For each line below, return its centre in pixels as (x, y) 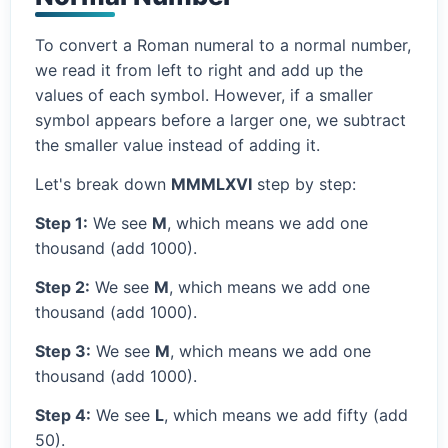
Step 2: (62, 287)
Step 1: (61, 223)
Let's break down (103, 184)
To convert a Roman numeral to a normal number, (223, 45)
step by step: (304, 184)
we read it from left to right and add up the (199, 70)
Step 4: (63, 415)
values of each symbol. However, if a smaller (204, 95)
